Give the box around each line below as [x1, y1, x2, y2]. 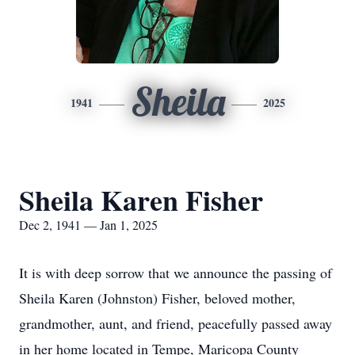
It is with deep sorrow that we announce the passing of [19, 263, 332, 282]
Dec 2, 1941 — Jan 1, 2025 [19, 216, 158, 233]
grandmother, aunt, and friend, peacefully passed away [19, 314, 332, 333]
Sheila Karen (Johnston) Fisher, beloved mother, [19, 288, 296, 307]
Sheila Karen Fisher [19, 179, 263, 220]
